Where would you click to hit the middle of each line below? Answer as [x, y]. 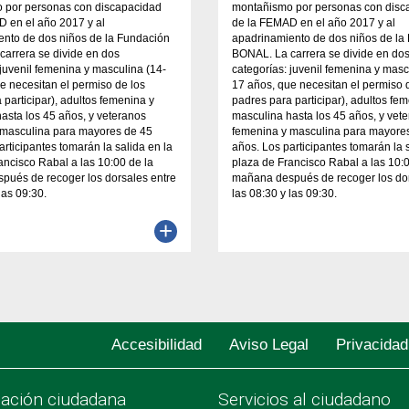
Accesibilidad [157, 344]
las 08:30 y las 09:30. [284, 193]
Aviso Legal [269, 344]
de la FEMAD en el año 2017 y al [313, 22]
